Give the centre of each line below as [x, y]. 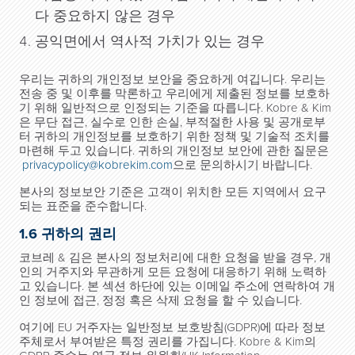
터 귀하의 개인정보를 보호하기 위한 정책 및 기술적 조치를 [174, 136]
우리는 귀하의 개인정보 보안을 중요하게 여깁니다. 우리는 [172, 79]
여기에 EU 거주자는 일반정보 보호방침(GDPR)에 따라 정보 [172, 327]
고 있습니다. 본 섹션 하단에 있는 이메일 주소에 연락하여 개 [177, 286]
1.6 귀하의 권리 [68, 234]
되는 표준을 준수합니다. [83, 206]
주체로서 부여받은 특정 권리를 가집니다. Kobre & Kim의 [168, 342]
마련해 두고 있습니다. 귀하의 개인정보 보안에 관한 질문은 [174, 151]
